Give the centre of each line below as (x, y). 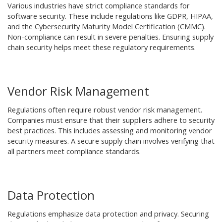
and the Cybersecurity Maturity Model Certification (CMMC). (107, 27)
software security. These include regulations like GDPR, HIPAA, (110, 16)
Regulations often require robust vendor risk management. (105, 110)
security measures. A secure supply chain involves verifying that (111, 141)
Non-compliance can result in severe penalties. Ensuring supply (111, 37)
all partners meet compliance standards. (74, 151)
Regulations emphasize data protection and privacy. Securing (108, 214)
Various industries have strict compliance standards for (99, 6)
